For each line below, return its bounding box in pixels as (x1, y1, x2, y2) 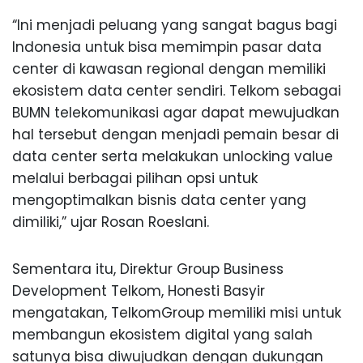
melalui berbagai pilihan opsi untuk (12, 169, 258, 189)
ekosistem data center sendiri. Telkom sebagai (12, 81, 341, 101)
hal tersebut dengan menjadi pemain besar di (12, 125, 339, 145)
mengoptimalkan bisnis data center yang (12, 190, 306, 211)
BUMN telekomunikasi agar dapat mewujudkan (12, 103, 340, 123)
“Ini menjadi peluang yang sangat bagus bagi (12, 15, 337, 36)
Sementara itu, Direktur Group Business (12, 259, 284, 280)
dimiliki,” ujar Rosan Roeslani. (12, 212, 209, 233)
